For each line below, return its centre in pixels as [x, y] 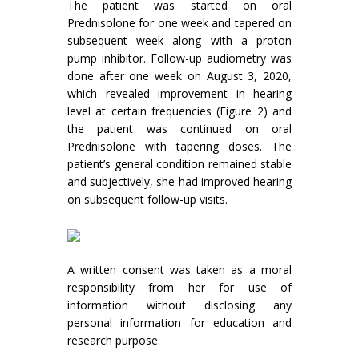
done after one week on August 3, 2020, [179, 76]
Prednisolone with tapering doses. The [179, 146]
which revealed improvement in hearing [179, 93]
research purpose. [114, 340]
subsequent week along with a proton [179, 40]
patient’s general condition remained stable [179, 164]
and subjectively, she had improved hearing [179, 182]
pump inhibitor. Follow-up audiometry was [179, 58]
